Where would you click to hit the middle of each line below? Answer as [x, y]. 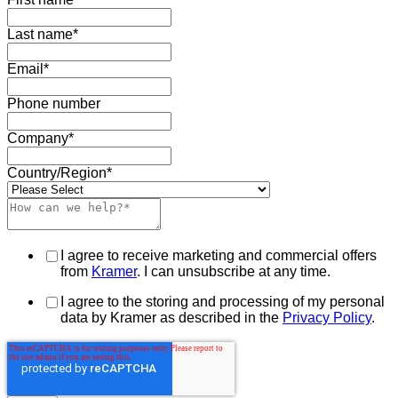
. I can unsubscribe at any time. [234, 272]
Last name [40, 35]
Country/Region [57, 173]
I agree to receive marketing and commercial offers [219, 256]
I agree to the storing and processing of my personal [223, 302]
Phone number [54, 104]
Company [38, 139]
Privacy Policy [327, 318]
